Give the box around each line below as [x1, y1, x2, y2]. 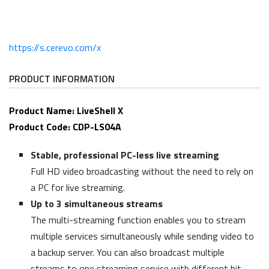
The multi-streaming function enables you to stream [31, 213, 246, 228]
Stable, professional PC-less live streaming [31, 148, 219, 163]
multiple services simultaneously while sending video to [31, 229, 254, 244]
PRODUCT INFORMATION [9, 71, 115, 86]
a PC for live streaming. [31, 180, 125, 195]
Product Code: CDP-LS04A [9, 119, 121, 134]
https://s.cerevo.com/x [9, 40, 101, 55]
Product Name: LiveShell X [9, 103, 123, 118]
